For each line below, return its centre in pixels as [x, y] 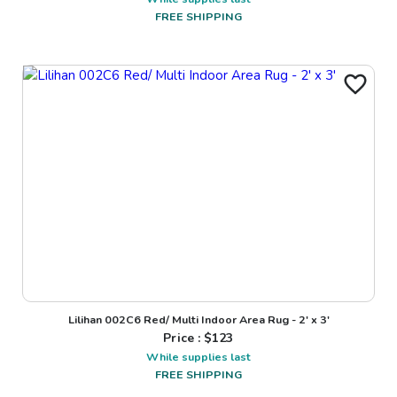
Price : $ [188, 339]
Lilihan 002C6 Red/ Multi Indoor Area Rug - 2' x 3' [198, 320]
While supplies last [198, 357]
